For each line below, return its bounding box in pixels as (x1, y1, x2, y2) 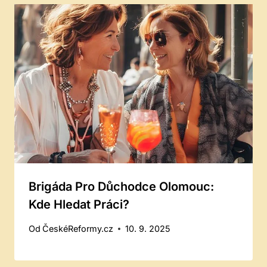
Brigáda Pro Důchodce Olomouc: (29, 179, 214, 194)
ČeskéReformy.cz (42, 223, 114, 234)
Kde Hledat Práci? (29, 197, 129, 212)
